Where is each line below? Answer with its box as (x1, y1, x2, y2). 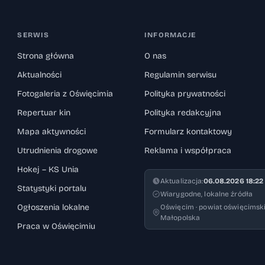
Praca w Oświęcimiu (17, 221, 96, 231)
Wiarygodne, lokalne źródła (160, 190, 253, 198)
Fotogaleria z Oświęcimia (17, 89, 114, 99)
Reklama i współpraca (144, 146, 231, 156)
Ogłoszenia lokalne (17, 202, 90, 212)
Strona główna (17, 51, 75, 61)
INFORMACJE (144, 31, 196, 39)
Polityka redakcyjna (144, 108, 221, 118)
